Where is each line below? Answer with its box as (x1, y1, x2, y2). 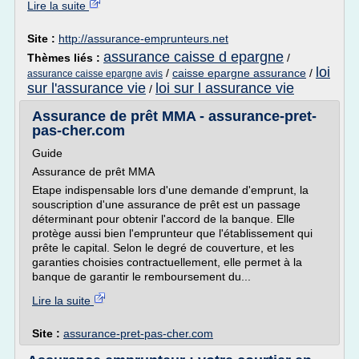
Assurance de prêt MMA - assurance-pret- (32, 108, 317, 124)
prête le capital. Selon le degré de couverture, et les (32, 241, 294, 254)
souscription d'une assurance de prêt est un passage (32, 198, 301, 211)
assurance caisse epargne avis (27, 68, 163, 79)
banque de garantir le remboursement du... (32, 270, 251, 283)
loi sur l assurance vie (155, 80, 294, 96)
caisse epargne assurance (172, 67, 306, 79)
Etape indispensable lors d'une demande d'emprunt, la (32, 184, 309, 196)
